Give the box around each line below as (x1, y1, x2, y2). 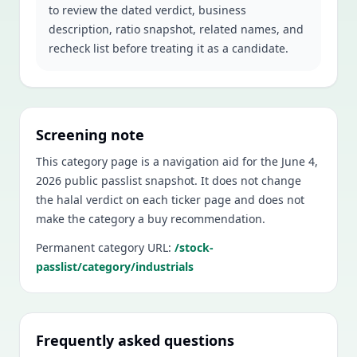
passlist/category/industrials (36, 259, 194, 274)
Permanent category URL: (36, 240, 171, 255)
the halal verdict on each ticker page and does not (36, 192, 304, 207)
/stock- (175, 240, 214, 255)
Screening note (36, 125, 144, 144)
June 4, (281, 154, 318, 169)
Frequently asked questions (36, 331, 234, 350)
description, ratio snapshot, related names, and (49, 22, 304, 37)
